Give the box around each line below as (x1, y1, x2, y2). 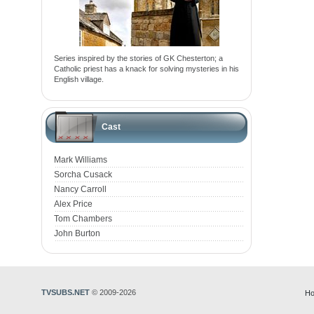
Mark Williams (54, 155, 107, 165)
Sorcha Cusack (54, 170, 112, 179)
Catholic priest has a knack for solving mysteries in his (54, 64, 239, 73)
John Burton (54, 228, 100, 238)
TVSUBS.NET (41, 288, 90, 296)
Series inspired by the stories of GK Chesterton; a (54, 54, 223, 62)
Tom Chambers (54, 214, 112, 224)
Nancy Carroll (54, 184, 107, 194)
